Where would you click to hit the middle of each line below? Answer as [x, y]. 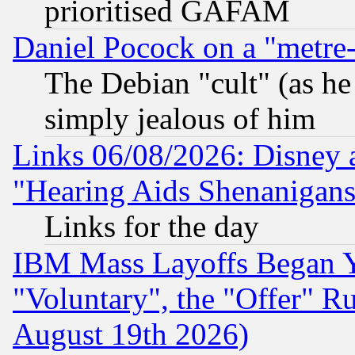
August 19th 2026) [131, 334]
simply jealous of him [180, 119]
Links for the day [152, 227]
